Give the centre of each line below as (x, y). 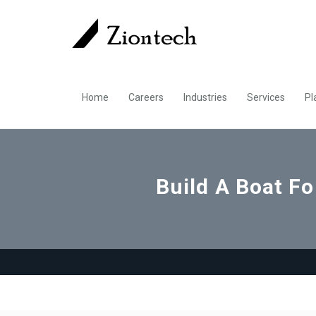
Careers (146, 98)
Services (266, 98)
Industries (205, 98)
